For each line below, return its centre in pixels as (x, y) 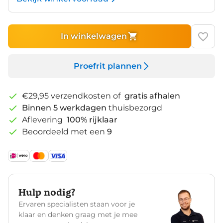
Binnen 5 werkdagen (64, 108)
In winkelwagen (94, 36)
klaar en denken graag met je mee (78, 214)
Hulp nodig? (47, 191)
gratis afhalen (152, 96)
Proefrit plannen (108, 66)
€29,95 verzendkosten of (72, 96)
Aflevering (43, 119)
